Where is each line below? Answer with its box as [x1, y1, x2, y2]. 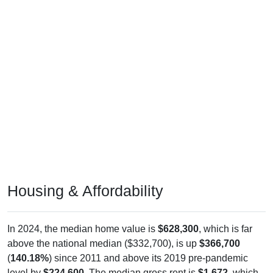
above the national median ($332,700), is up [7, 226, 199, 237]
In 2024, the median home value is [7, 211, 158, 222]
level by [7, 255, 43, 266]
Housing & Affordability [7, 170, 163, 188]
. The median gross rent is [84, 255, 198, 266]
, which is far [199, 211, 252, 222]
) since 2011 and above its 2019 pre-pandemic [49, 241, 248, 252]
